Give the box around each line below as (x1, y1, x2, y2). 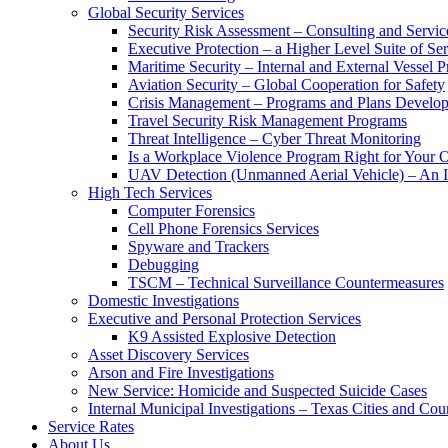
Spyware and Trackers (128, 238, 269, 255)
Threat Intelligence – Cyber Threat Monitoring (128, 130, 421, 147)
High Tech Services (88, 184, 212, 201)
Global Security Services (88, 4, 244, 21)
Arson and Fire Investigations (88, 364, 274, 381)
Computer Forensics (128, 202, 255, 219)
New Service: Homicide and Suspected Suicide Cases (88, 382, 427, 399)
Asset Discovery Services (88, 346, 249, 363)
